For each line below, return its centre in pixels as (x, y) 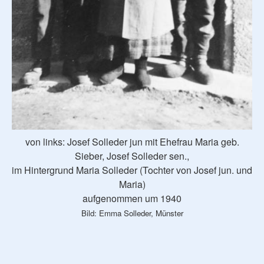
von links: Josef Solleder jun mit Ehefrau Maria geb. (132, 141)
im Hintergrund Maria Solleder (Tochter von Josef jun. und (132, 170)
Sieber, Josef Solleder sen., (132, 156)
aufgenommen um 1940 (132, 198)
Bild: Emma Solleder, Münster (132, 213)
